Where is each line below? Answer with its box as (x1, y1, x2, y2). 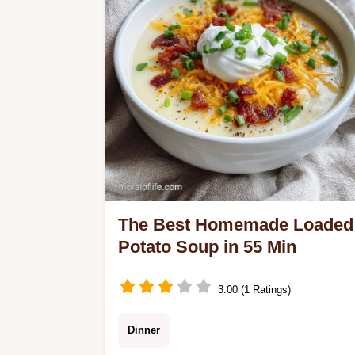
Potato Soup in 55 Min (118, 237, 296, 257)
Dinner (128, 324, 160, 337)
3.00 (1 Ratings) (218, 283, 291, 296)
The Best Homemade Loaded (118, 215, 353, 235)
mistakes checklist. (118, 2, 237, 19)
